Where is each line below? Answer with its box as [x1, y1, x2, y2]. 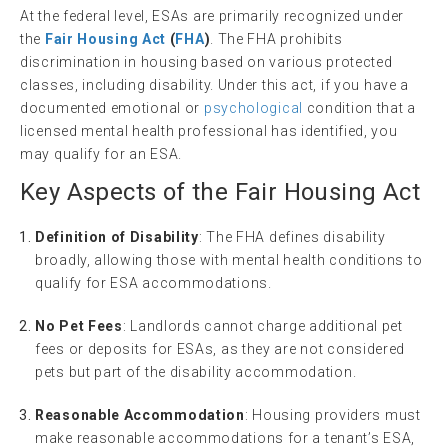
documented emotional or [20, 100, 204, 117]
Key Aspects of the [20, 178, 235, 207]
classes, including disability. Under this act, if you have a [20, 77, 410, 94]
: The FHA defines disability [198, 229, 386, 246]
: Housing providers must [244, 407, 421, 424]
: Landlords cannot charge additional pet [122, 318, 403, 335]
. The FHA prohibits [210, 31, 343, 48]
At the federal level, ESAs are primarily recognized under [20, 8, 404, 25]
